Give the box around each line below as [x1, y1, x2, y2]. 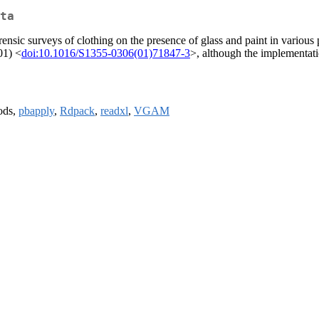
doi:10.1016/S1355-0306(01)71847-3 [21, 47, 190, 60]
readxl [100, 105, 128, 117]
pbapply [19, 105, 54, 117]
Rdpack [60, 105, 95, 117]
